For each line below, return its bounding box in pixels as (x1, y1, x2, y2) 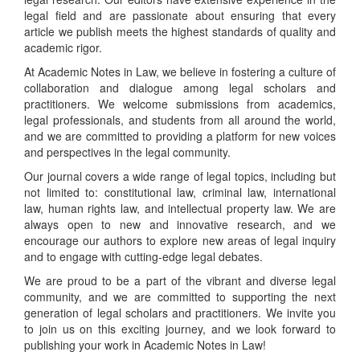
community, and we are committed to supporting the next (24, 288, 336, 305)
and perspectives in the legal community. (24, 144, 231, 160)
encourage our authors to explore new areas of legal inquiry (24, 232, 336, 248)
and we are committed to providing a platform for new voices (24, 128, 336, 144)
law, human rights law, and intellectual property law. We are (24, 200, 336, 216)
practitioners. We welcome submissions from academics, (24, 96, 336, 112)
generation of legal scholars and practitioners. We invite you (24, 305, 336, 321)
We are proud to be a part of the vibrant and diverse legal (24, 272, 336, 288)
